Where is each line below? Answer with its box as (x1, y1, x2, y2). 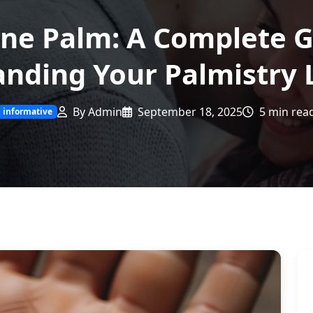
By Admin (70, 104, 123, 119)
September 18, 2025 (135, 104, 243, 119)
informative (2, 105, 52, 117)
